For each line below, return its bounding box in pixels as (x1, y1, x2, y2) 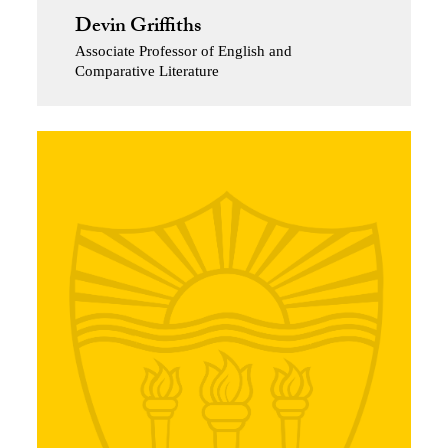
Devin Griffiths (74, 11, 201, 46)
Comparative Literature (74, 63, 219, 80)
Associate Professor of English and (74, 43, 292, 60)
